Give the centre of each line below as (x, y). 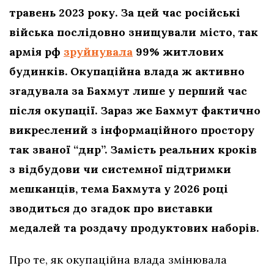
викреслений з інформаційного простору (132, 130)
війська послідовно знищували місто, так (134, 32)
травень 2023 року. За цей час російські (125, 13)
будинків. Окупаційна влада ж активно (127, 72)
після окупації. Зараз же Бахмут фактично (135, 111)
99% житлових (178, 52)
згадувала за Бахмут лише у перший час (128, 91)
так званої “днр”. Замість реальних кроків (133, 150)
